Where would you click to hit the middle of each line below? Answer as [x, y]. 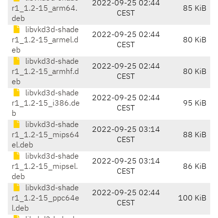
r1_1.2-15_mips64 [45, 136]
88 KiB [195, 136]
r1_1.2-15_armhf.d [45, 72]
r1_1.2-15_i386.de [46, 104]
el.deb [22, 146]
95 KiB [195, 104]
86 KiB [195, 167]
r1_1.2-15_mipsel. [45, 167]
